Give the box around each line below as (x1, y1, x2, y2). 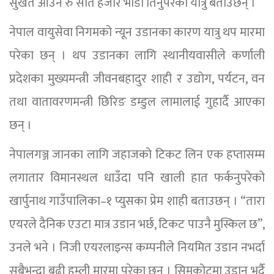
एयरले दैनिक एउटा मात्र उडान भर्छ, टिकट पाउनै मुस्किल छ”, (9, 213, 265, 235)
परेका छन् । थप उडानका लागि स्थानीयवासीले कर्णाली (9, 45, 265, 66)
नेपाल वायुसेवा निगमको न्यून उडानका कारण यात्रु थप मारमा (9, 21, 265, 43)
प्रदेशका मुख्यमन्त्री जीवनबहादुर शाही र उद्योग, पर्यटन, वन (9, 68, 265, 89)
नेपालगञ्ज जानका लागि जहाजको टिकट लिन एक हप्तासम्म (9, 144, 265, 165)
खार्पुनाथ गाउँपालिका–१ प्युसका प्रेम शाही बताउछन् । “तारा (9, 190, 265, 212)
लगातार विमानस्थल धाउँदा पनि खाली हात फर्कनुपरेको (9, 167, 265, 188)
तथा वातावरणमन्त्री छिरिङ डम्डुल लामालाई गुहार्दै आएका (9, 91, 265, 113)
